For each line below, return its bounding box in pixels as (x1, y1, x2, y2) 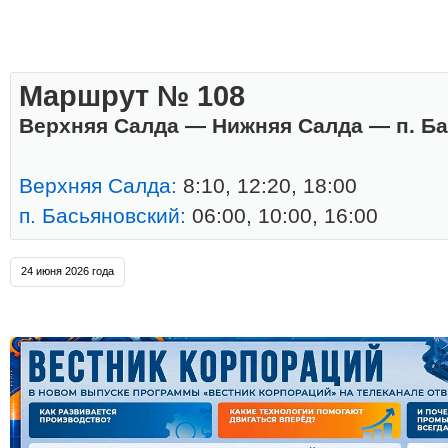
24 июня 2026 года (21, 265, 114, 277)
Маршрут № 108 (19, 79, 245, 112)
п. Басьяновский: (19, 204, 186, 227)
